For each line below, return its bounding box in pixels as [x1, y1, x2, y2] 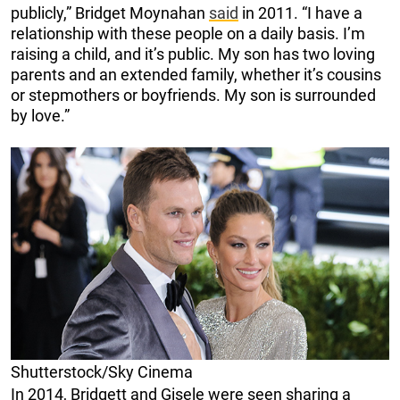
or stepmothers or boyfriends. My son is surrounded [11, 86, 376, 105]
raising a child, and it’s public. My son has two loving [11, 45, 375, 64]
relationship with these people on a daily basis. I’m [11, 24, 365, 44]
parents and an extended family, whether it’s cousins [11, 65, 381, 85]
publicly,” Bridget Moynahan [11, 4, 209, 23]
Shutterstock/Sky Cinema [11, 362, 193, 382]
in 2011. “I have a [238, 4, 362, 23]
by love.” [11, 106, 70, 126]
